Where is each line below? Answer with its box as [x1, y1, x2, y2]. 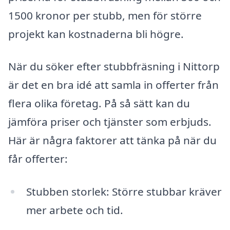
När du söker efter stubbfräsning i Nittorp [8, 59, 220, 74]
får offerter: [8, 151, 68, 166]
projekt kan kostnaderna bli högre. [8, 26, 184, 41]
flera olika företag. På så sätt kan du [8, 96, 190, 111]
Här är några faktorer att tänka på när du [8, 133, 217, 148]
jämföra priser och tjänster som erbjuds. [8, 114, 212, 129]
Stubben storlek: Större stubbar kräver [26, 184, 222, 199]
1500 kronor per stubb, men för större [8, 8, 202, 23]
